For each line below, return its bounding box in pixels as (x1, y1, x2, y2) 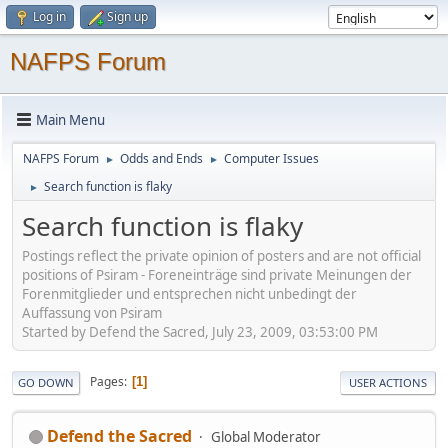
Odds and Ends (120, 150, 203, 167)
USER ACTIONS (349, 374, 427, 390)
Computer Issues (224, 150, 319, 167)
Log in (33, 8, 66, 25)
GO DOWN (18, 374, 74, 390)
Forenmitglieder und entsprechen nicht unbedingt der (22, 284, 357, 303)
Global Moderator (211, 427, 321, 446)
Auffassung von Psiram (22, 303, 162, 322)
